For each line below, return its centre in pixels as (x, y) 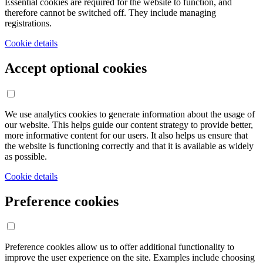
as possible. (26, 156)
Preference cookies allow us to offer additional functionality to (119, 247)
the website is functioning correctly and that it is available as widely (129, 146)
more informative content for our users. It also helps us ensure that (126, 135)
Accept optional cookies (76, 68)
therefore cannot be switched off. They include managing (110, 12)
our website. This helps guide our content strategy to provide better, (129, 124)
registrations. (28, 23)
